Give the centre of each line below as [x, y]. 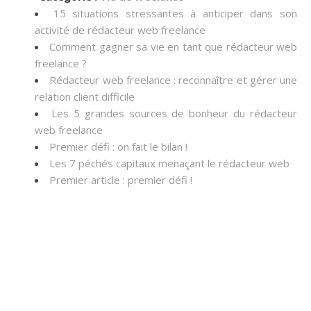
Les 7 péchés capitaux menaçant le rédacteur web [169, 163]
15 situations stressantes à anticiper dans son [175, 13]
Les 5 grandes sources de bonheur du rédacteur [174, 113]
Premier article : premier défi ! [121, 180]
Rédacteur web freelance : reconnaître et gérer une [173, 80]
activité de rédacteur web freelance [120, 30]
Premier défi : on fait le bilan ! [118, 146]
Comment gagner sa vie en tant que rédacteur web [174, 47]
